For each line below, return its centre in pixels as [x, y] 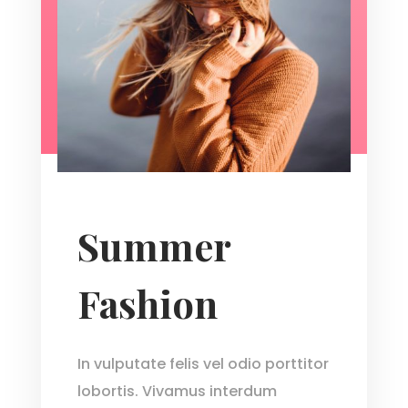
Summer [153, 246]
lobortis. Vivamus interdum [177, 392]
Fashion [147, 304]
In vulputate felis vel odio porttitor [203, 364]
